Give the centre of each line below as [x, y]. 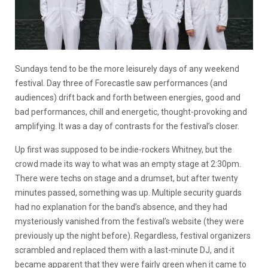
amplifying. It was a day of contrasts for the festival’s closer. [127, 126]
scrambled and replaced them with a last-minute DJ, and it [125, 250]
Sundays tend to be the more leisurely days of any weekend [127, 69]
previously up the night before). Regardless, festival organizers [133, 236]
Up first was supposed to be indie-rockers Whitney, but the [124, 150]
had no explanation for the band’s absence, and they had [121, 207]
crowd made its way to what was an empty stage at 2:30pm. [128, 164]
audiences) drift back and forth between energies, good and [128, 98]
